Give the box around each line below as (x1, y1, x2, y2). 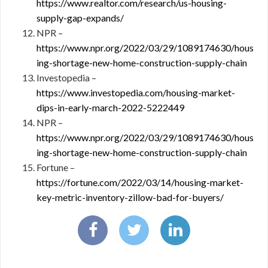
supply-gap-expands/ (36, 12, 124, 23)
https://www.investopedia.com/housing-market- (36, 87, 235, 98)
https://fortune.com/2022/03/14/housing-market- (36, 176, 243, 188)
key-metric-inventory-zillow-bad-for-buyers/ (36, 191, 224, 203)
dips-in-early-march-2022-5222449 (36, 102, 184, 113)
